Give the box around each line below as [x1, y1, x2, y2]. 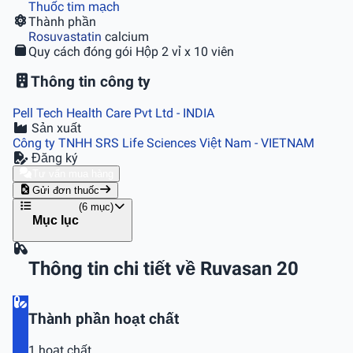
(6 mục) [78, 201, 113, 214]
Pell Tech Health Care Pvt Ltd [13, 106, 176, 121]
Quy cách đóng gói [28, 43, 132, 59]
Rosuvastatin [28, 28, 102, 44]
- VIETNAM [255, 136, 314, 151]
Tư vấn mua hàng [32, 168, 113, 180]
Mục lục [32, 213, 79, 227]
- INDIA [176, 106, 214, 121]
